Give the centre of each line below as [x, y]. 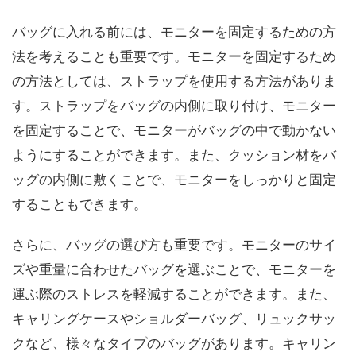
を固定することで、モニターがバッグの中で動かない [174, 130]
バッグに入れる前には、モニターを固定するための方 [174, 32]
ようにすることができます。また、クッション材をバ [174, 155]
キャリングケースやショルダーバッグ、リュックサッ [174, 319]
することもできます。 [79, 204]
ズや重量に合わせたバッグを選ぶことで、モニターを [174, 269]
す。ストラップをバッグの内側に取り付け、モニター [174, 106]
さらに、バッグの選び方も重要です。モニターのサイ [174, 245]
